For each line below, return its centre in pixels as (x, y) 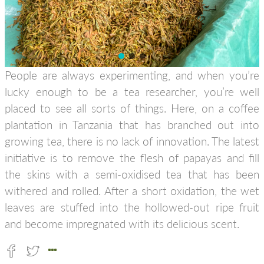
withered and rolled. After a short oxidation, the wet (132, 191)
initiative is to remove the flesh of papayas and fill (132, 158)
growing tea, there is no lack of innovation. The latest (132, 141)
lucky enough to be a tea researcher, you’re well (132, 92)
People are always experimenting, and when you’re (132, 75)
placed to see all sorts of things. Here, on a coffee (132, 108)
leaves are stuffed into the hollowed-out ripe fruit (132, 207)
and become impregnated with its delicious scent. (122, 224)
